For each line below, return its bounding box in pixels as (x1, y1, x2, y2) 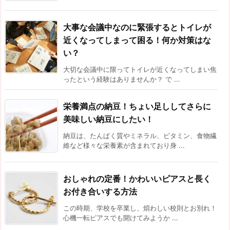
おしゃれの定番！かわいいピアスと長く (63, 173, 211, 184)
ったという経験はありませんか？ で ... (63, 74, 180, 83)
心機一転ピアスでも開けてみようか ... (63, 213, 178, 222)
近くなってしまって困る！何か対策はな (63, 34, 211, 45)
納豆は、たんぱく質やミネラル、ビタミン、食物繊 (63, 131, 217, 140)
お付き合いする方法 (63, 186, 137, 197)
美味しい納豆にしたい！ (63, 113, 154, 124)
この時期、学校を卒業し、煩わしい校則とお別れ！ (63, 203, 217, 212)
